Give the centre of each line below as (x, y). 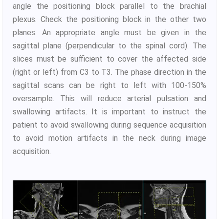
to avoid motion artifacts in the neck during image (109, 138)
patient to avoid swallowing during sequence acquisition (109, 125)
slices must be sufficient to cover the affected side (109, 59)
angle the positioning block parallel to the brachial (109, 6)
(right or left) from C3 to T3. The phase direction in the (109, 72)
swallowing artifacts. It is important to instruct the (109, 112)
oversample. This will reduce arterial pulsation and (109, 99)
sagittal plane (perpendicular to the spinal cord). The (109, 46)
